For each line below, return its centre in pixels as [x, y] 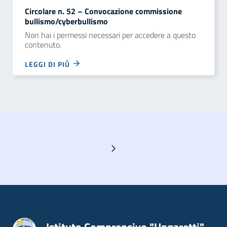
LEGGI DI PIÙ [48, 64]
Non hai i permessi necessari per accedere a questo [110, 35]
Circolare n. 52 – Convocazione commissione [103, 11]
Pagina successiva [113, 148]
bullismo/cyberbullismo [66, 21]
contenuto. [43, 45]
